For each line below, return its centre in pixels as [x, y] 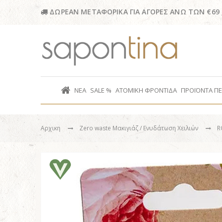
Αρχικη [51, 128]
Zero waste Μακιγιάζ [110, 128]
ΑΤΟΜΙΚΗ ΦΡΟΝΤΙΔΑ [146, 90]
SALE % [101, 90]
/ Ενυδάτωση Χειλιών [170, 128]
